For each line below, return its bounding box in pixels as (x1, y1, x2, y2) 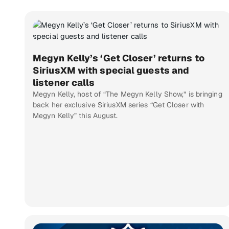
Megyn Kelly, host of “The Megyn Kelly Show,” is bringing (33, 89, 222, 99)
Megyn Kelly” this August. (33, 111, 118, 121)
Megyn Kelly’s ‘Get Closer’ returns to (33, 52, 204, 64)
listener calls (33, 77, 95, 89)
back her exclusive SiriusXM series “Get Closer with (33, 100, 204, 110)
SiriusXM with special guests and (33, 64, 190, 77)
